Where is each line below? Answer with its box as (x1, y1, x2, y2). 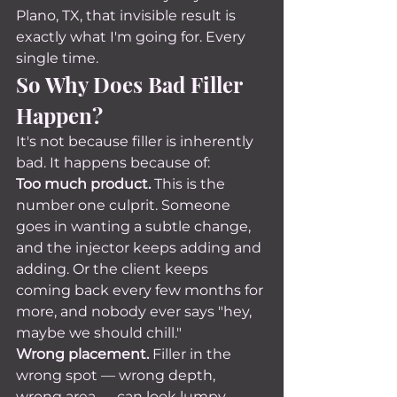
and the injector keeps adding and (16, 239, 265, 256)
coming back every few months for (16, 282, 267, 299)
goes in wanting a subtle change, (16, 218, 254, 235)
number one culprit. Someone (16, 197, 234, 214)
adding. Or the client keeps (16, 261, 212, 277)
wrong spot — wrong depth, (16, 367, 219, 384)
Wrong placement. (16, 346, 149, 362)
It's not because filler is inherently (16, 133, 257, 150)
